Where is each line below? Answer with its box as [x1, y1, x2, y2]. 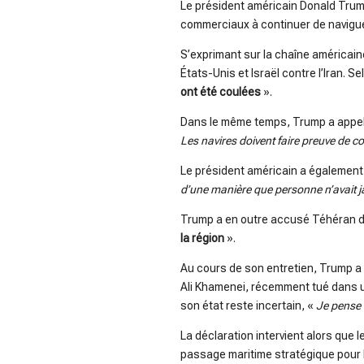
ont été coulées [180, 85, 261, 99]
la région [180, 232, 224, 245]
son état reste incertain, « [180, 299, 316, 313]
